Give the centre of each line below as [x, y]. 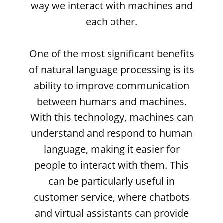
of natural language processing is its [111, 69]
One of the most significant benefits [111, 54]
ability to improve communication [111, 85]
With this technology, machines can [111, 117]
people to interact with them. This [111, 165]
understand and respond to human [111, 133]
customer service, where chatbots [111, 197]
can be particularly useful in [111, 181]
